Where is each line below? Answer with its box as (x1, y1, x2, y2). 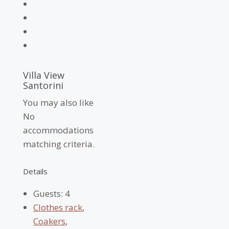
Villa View (23, 69, 64, 81)
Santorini (23, 79, 63, 91)
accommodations (23, 124, 94, 136)
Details (23, 166, 48, 176)
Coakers (33, 215, 65, 227)
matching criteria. (23, 138, 95, 150)
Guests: (33, 188, 63, 199)
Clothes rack (33, 201, 82, 213)
